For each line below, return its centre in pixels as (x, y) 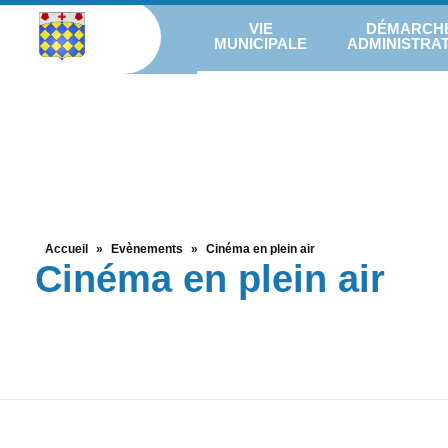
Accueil (66, 249)
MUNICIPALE (261, 43)
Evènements (147, 249)
